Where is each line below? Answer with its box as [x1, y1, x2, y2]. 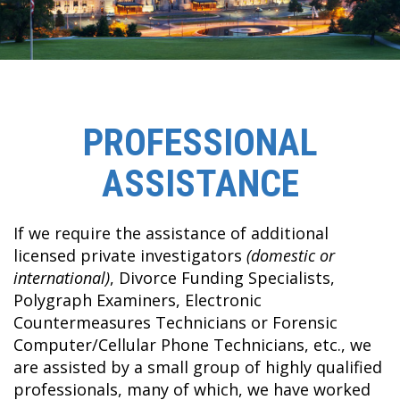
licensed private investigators [13, 245, 246, 266]
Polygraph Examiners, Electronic [13, 289, 262, 311]
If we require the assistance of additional [13, 222, 329, 244]
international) [13, 267, 110, 288]
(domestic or [246, 245, 335, 266]
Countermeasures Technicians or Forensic [13, 312, 337, 333]
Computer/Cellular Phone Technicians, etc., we [13, 334, 371, 355]
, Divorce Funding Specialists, [110, 267, 335, 288]
